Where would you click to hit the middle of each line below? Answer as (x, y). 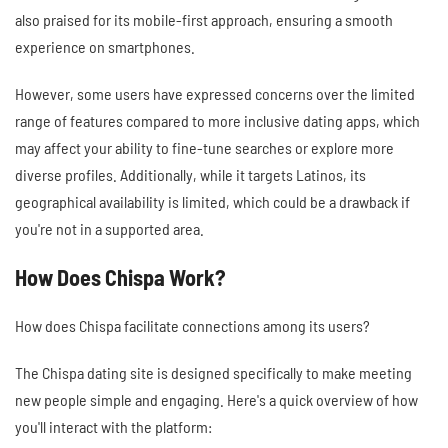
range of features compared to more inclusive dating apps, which (217, 120)
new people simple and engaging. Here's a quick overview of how (216, 399)
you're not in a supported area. (109, 228)
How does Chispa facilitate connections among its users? (192, 325)
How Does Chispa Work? (120, 276)
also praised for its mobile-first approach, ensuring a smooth (204, 19)
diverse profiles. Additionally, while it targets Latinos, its (190, 174)
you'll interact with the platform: (113, 426)
